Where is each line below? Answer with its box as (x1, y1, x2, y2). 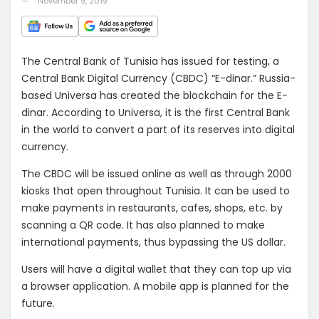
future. (21, 296, 55, 311)
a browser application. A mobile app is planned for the (21, 279, 289, 294)
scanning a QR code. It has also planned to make (21, 218, 265, 233)
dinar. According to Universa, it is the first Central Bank (21, 105, 290, 120)
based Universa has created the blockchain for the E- (21, 88, 288, 103)
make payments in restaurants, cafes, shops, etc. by (21, 201, 283, 216)
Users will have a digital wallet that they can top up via (21, 262, 291, 277)
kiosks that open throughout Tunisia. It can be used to (21, 184, 290, 199)
